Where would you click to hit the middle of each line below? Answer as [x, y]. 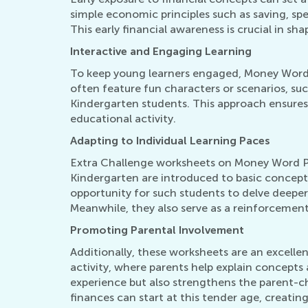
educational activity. [123, 118]
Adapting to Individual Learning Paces [170, 140]
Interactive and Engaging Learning [161, 51]
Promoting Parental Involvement [157, 230]
